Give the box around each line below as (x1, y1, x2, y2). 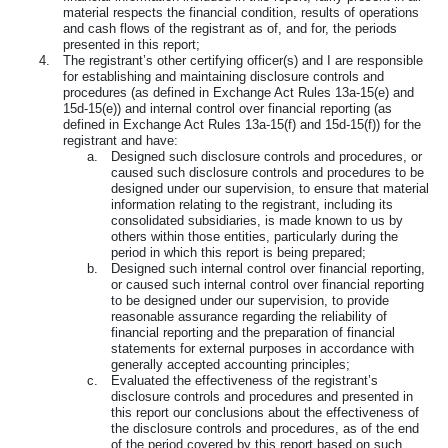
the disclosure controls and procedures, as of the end (111, 420, 419, 436)
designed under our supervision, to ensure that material (111, 180, 429, 196)
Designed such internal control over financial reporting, (111, 260, 425, 276)
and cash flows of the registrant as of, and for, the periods (63, 20, 397, 36)
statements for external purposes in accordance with (111, 340, 414, 356)
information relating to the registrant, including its (111, 196, 393, 212)
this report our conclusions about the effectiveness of (111, 404, 419, 420)
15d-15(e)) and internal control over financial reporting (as (63, 100, 392, 116)
